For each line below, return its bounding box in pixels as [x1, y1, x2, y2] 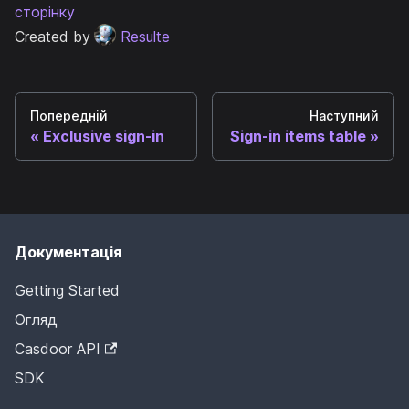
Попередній [30, 107, 108, 123]
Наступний [309, 107, 379, 123]
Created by [15, 26, 90, 46]
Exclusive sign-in [43, 126, 164, 145]
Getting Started [15, 281, 120, 299]
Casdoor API [15, 340, 100, 358]
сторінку [15, 2, 75, 21]
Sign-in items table [230, 126, 366, 145]
